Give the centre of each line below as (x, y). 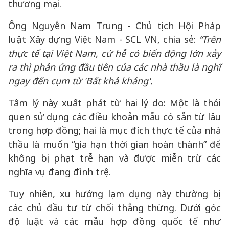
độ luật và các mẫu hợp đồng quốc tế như (114, 221)
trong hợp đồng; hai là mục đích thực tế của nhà (114, 130)
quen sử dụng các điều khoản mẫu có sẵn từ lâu (114, 117)
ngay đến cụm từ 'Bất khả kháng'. (81, 81)
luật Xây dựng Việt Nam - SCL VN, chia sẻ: (104, 39)
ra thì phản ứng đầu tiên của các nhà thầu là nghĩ (114, 67)
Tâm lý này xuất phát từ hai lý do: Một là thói (114, 103)
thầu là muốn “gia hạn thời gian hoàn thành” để (114, 144)
